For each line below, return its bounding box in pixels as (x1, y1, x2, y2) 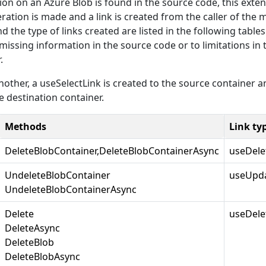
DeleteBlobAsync (5, 250, 80, 263)
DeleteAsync (5, 221, 60, 235)
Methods (5, 120, 46, 133)
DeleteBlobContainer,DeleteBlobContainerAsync (5, 144, 219, 157)
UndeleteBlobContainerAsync (5, 183, 137, 196)
